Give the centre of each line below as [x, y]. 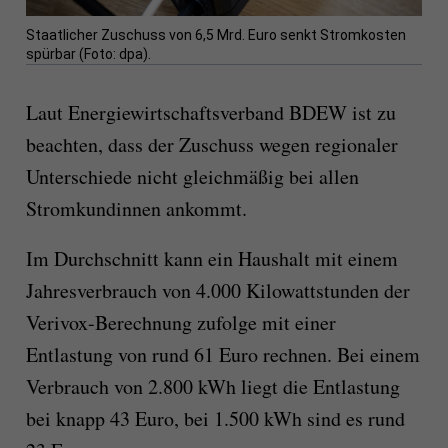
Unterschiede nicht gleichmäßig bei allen [192, 177]
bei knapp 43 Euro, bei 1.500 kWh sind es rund [215, 419]
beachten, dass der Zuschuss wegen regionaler [211, 145]
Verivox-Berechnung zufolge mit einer [180, 323]
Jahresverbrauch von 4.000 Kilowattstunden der [217, 291]
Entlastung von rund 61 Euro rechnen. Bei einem [222, 355]
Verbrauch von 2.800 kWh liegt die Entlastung [212, 387]
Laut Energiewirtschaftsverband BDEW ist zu [210, 113]
